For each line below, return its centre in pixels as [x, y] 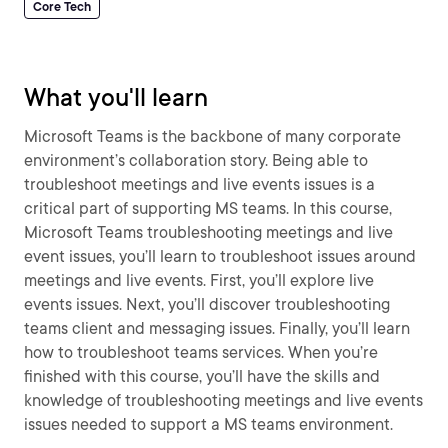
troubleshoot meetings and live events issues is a [199, 184]
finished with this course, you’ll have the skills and [202, 376]
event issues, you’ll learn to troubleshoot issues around [220, 256]
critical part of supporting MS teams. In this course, [208, 208]
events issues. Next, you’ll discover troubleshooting [207, 304]
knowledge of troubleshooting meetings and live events [223, 400]
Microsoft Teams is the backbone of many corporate [212, 136]
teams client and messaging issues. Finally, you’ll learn [217, 328]
